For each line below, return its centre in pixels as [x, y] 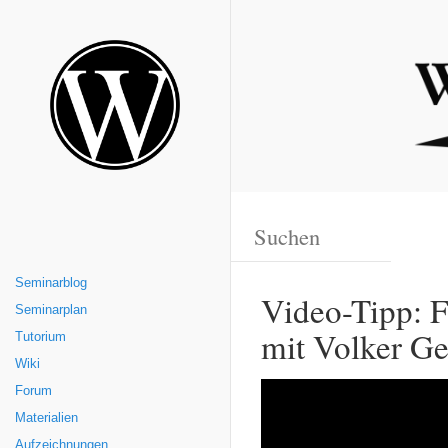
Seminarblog [51, 283]
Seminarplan [51, 310]
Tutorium [40, 337]
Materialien [46, 418]
